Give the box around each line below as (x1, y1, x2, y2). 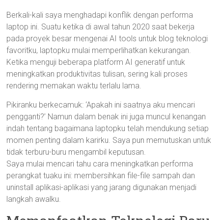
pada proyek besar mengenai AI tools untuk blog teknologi (6, 34, 208, 43)
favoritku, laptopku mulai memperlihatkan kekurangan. (6, 46, 192, 55)
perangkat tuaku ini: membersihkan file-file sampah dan (6, 171, 195, 180)
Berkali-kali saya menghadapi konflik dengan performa (6, 10, 193, 20)
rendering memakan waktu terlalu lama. (6, 81, 142, 90)
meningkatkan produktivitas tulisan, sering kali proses (6, 69, 188, 79)
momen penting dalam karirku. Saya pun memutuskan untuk (6, 136, 212, 145)
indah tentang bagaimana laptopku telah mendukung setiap (6, 124, 209, 133)
